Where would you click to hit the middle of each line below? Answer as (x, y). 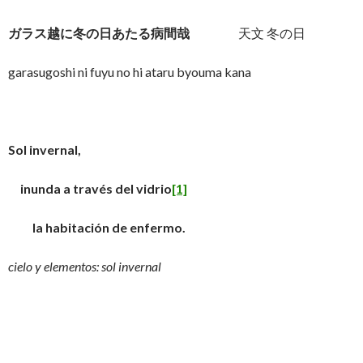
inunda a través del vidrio (90, 188)
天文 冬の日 (248, 33)
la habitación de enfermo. (97, 227)
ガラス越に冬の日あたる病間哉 (99, 33)
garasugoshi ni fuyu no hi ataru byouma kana (130, 72)
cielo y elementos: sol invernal (85, 266)
